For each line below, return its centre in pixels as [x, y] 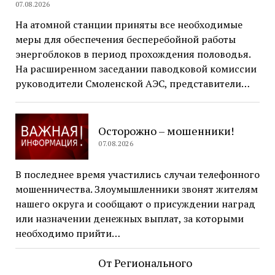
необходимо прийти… [68, 234]
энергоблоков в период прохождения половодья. [133, 54]
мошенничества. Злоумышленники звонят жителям [136, 189]
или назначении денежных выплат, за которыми [129, 219]
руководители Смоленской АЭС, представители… [132, 84]
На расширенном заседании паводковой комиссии [136, 69]
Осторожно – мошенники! [166, 131]
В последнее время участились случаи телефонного [137, 175]
